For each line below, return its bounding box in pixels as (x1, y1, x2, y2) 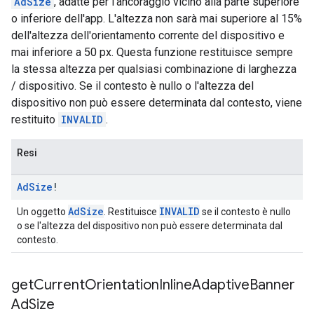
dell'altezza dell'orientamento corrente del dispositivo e (11, 29, 285, 42)
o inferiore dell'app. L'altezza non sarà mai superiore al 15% (11, 12, 302, 25)
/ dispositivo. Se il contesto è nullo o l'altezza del (11, 79, 254, 93)
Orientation (85, 276, 159, 294)
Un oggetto (17, 206, 68, 217)
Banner (250, 276, 295, 294)
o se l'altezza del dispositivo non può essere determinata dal (17, 220, 282, 231)
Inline (159, 276, 192, 294)
